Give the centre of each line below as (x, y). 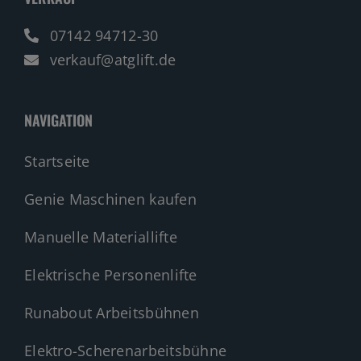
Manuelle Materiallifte (100, 237)
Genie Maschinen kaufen (110, 199)
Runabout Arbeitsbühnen (111, 313)
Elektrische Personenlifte (110, 275)
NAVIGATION (58, 120)
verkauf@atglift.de (111, 60)
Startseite (57, 162)
